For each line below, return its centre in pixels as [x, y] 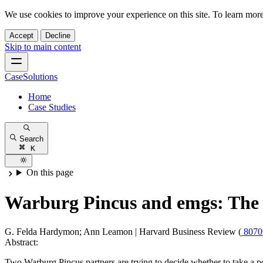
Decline [58, 36]
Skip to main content [43, 47]
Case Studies [52, 107]
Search [32, 139]
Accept [21, 36]
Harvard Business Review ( [190, 231]
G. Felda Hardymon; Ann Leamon [69, 231]
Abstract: [21, 242]
